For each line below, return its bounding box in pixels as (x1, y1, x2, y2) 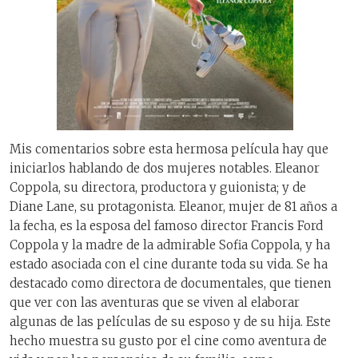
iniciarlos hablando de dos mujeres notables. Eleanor (10, 160, 320, 176)
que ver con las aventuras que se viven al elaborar (10, 294, 300, 310)
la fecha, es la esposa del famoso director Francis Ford (10, 217, 323, 233)
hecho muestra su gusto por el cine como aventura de (10, 332, 327, 348)
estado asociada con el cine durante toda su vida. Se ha (10, 256, 328, 272)
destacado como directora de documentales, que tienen (10, 275, 332, 291)
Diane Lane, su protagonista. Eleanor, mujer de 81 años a (10, 198, 337, 214)
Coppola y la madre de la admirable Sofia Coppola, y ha (10, 237, 330, 253)
